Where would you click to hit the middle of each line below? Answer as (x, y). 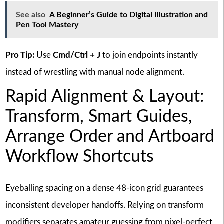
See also (30, 15)
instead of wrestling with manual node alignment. (95, 72)
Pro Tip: (20, 55)
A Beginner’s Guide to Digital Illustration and (128, 15)
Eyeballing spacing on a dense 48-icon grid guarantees (104, 188)
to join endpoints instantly (149, 55)
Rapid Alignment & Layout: (105, 97)
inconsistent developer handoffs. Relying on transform (104, 205)
